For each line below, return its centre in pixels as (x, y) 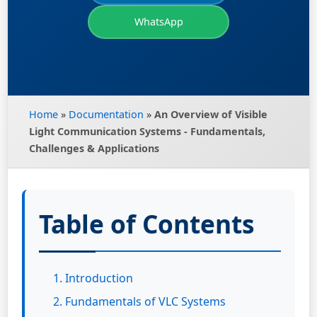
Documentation (106, 114)
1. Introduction (93, 278)
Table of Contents (146, 224)
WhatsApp (158, 22)
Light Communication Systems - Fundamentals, (147, 131)
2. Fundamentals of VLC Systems (139, 301)
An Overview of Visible (211, 114)
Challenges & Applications (94, 148)
